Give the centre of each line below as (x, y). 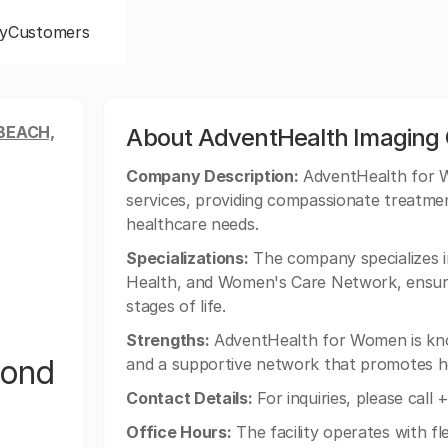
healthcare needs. (192, 224)
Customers (49, 32)
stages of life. (176, 306)
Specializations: (187, 258)
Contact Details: (189, 398)
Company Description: (212, 176)
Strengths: (168, 340)
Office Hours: (179, 432)
